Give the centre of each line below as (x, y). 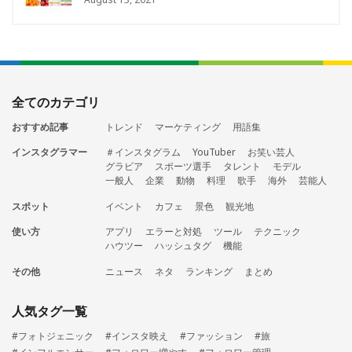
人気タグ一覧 (49, 311)
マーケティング (187, 126)
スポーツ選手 (183, 167)
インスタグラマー (49, 152)
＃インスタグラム (143, 152)
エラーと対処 (173, 232)
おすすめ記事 (40, 126)
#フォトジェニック (53, 335)
